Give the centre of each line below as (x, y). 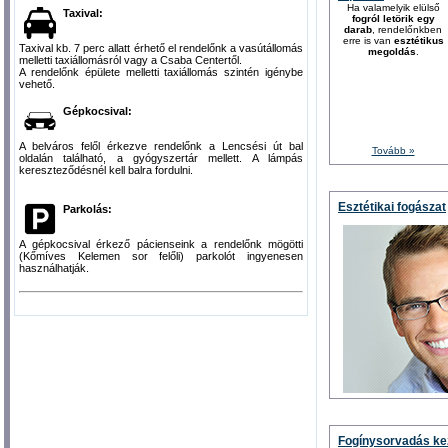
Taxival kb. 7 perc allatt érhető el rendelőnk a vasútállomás (161, 47)
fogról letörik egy (393, 19)
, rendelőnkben (407, 30)
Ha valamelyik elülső (393, 8)
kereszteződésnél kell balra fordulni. (106, 169)
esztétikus (418, 41)
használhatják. (54, 267)
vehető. (37, 83)
